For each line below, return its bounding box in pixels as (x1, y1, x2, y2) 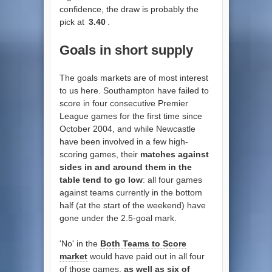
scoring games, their (59, 149, 140, 159)
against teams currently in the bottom (59, 187, 202, 197)
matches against (140, 149, 209, 159)
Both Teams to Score (100, 238, 186, 248)
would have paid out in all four (87, 251, 205, 261)
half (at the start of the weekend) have (59, 200, 206, 210)
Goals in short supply (59, 42, 193, 58)
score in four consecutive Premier (59, 98, 188, 108)
